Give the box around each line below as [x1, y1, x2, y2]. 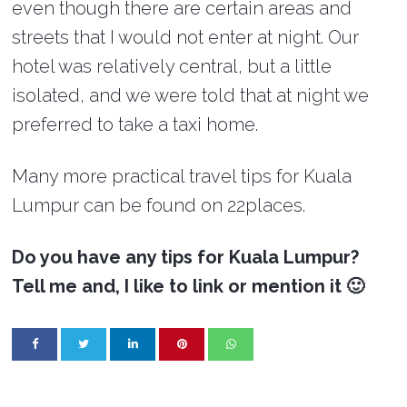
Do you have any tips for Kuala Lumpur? [12, 245, 360, 268]
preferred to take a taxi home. [12, 113, 259, 135]
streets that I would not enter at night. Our [12, 25, 360, 48]
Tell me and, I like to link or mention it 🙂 [12, 274, 365, 297]
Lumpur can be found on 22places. [12, 194, 306, 216]
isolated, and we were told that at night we [12, 84, 370, 106]
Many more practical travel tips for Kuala [12, 164, 352, 187]
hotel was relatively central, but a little [12, 55, 333, 77]
